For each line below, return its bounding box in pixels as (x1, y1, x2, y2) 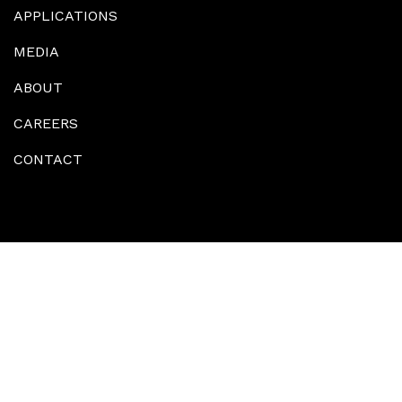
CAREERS (13, 115, 78, 132)
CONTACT (13, 151, 83, 168)
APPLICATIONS (13, 7, 118, 24)
